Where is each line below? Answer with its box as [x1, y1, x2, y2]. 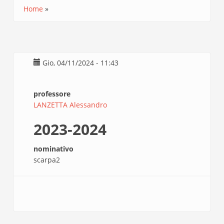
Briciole [23, 12, 54, 23]
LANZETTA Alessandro [33, 100, 107, 109]
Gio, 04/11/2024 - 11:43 [42, 58, 119, 67]
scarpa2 [33, 155, 60, 164]
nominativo [33, 144, 74, 153]
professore [33, 89, 71, 98]
